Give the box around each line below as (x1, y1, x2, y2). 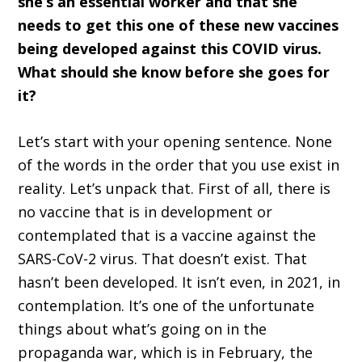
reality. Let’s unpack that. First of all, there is (18, 179, 331, 199)
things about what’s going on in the (18, 319, 267, 339)
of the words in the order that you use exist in (18, 155, 340, 175)
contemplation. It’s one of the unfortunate (18, 296, 315, 316)
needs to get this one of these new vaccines (18, 15, 339, 36)
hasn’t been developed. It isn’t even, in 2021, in (18, 272, 341, 293)
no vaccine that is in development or (18, 202, 273, 222)
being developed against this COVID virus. (18, 39, 322, 59)
